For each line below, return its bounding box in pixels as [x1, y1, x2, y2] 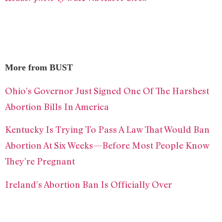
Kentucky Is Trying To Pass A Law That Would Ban [5, 124, 210, 135]
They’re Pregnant [5, 156, 77, 167]
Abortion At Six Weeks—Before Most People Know [5, 140, 209, 151]
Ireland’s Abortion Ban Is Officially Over [5, 178, 172, 190]
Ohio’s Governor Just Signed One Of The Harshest [5, 85, 209, 96]
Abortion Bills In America [5, 101, 109, 112]
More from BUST [5, 62, 73, 73]
